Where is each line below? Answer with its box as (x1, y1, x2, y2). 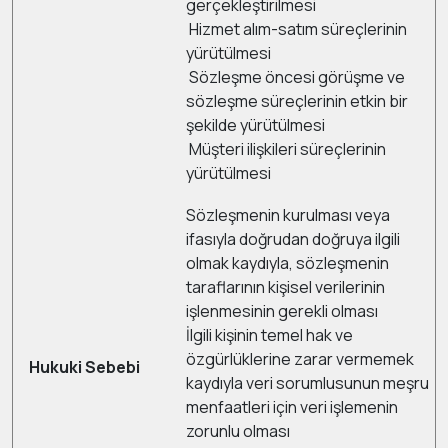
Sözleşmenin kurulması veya (186, 204, 390, 226)
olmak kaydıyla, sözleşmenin (186, 252, 389, 274)
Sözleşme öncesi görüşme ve (186, 66, 405, 88)
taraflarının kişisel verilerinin (186, 276, 385, 298)
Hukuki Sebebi (29, 356, 140, 378)
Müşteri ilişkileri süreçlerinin (186, 138, 386, 160)
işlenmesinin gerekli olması (186, 300, 378, 322)
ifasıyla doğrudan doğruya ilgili (186, 228, 400, 250)
